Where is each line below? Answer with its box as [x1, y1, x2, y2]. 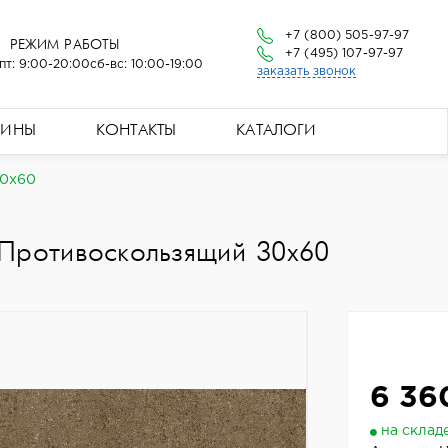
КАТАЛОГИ [236, 122, 317, 139]
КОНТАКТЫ [95, 122, 177, 139]
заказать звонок [256, 65, 356, 77]
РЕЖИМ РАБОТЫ [9, 38, 120, 52]
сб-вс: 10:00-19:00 [90, 58, 204, 70]
